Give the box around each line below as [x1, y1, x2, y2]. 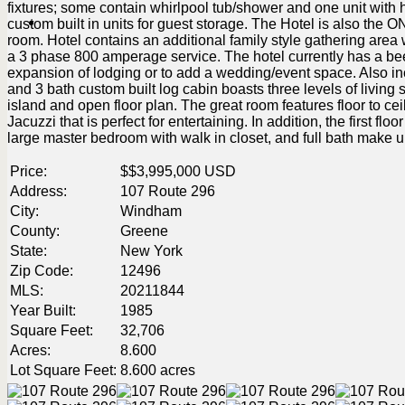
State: [10, 243, 47, 259]
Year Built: [10, 303, 76, 319]
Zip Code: [10, 263, 73, 279]
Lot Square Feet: [10, 363, 117, 379]
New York [120, 243, 183, 259]
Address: [10, 184, 67, 200]
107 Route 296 [120, 184, 215, 200]
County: [10, 223, 60, 240]
